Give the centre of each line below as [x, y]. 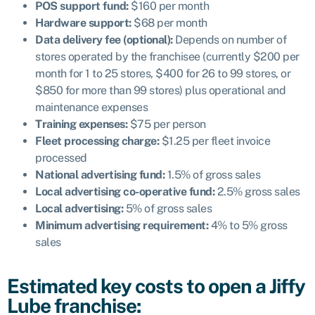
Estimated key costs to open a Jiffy [156, 286]
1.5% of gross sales [212, 175]
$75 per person [167, 124]
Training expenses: [81, 124]
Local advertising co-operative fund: [125, 192]
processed [61, 158]
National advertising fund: [100, 175]
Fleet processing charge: [98, 141]
